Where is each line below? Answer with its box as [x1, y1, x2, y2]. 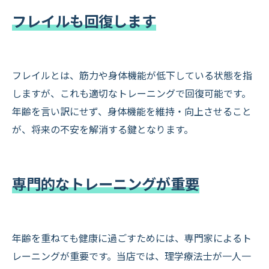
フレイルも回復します [12, 9, 156, 31]
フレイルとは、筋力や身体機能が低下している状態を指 [12, 67, 252, 82]
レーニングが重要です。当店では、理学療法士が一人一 [12, 248, 251, 263]
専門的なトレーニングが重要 [12, 172, 199, 194]
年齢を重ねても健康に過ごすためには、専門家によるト [12, 230, 252, 245]
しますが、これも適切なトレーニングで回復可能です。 [12, 85, 251, 100]
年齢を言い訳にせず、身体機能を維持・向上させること [12, 103, 252, 118]
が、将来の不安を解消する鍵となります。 [12, 121, 193, 136]
